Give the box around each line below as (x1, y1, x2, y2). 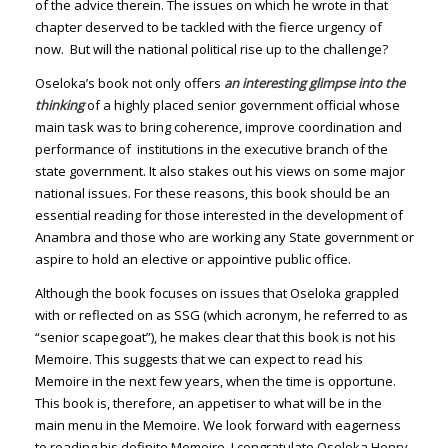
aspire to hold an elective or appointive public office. (34, 249, 351, 268)
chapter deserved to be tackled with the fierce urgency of (34, 17, 382, 36)
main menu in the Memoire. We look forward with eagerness (34, 415, 401, 434)
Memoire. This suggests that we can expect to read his (34, 349, 363, 368)
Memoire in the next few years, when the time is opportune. (34, 371, 396, 390)
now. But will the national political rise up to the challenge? (34, 39, 388, 58)
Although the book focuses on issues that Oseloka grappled (34, 283, 399, 302)
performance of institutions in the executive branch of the (34, 139, 388, 158)
